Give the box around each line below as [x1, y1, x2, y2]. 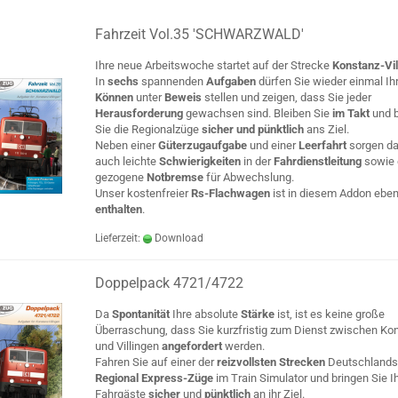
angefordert [162, 339, 222, 353]
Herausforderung [95, 107, 186, 120]
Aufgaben [206, 75, 256, 88]
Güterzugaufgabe [158, 139, 247, 152]
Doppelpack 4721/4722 [95, 275, 243, 291]
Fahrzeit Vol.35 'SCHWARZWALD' [95, 26, 304, 43]
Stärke [238, 307, 277, 321]
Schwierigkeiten [159, 155, 241, 168]
